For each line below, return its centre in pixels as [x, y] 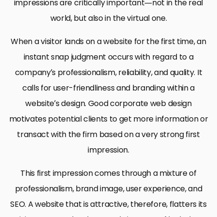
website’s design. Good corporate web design [108, 103]
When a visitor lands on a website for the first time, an [108, 41]
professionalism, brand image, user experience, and [108, 188]
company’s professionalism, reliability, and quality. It [108, 72]
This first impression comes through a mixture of [108, 173]
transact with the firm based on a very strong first [108, 134]
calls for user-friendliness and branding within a [108, 88]
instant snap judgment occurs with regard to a [108, 57]
